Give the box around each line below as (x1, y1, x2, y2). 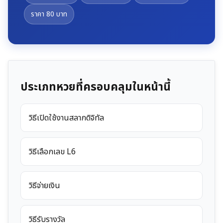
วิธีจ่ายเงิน (29, 179, 60, 192)
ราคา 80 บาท (30, 9, 67, 20)
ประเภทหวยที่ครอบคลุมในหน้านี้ (20, 78, 171, 96)
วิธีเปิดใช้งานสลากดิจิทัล (29, 111, 104, 124)
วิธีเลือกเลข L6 (29, 145, 76, 158)
